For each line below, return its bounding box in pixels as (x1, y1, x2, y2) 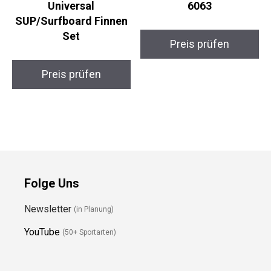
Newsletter (24, 203, 74, 215)
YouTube (24, 226, 60, 238)
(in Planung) (74, 205, 114, 214)
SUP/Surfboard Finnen (15, 14, 128, 27)
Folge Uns (24, 175, 79, 191)
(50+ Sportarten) (62, 228, 116, 237)
